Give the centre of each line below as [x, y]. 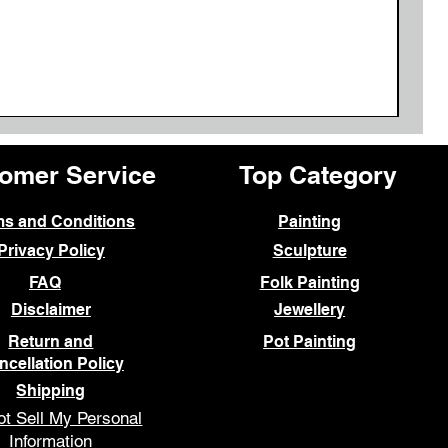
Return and [51, 342]
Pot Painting [310, 342]
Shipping [51, 391]
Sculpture [309, 251]
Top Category [317, 175]
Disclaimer [50, 310]
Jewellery [310, 310]
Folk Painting [309, 283]
